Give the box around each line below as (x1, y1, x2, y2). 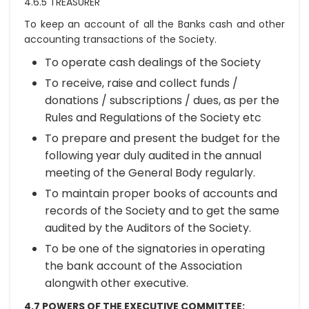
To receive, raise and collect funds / (45, 75, 238, 91)
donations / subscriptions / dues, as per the (45, 92, 279, 108)
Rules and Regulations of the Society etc (45, 110, 261, 126)
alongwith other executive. (45, 275, 188, 291)
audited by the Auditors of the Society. (45, 220, 251, 236)
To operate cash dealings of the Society (45, 54, 261, 70)
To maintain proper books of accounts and (45, 186, 277, 201)
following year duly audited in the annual (45, 148, 261, 163)
